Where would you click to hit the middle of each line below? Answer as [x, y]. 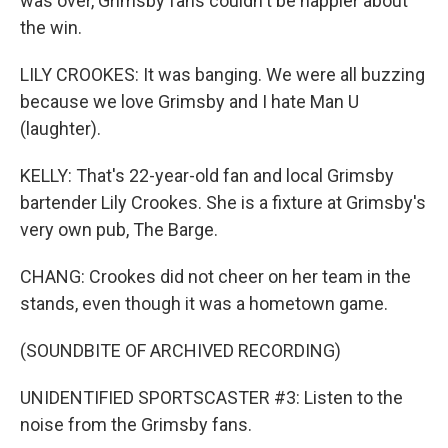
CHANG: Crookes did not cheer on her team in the [215, 276]
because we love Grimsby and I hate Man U [189, 101]
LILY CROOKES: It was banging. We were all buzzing [222, 74]
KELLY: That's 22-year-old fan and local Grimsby [207, 175]
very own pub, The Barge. [119, 229]
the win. [51, 27]
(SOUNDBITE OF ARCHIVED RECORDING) [180, 350]
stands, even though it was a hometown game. [204, 303]
